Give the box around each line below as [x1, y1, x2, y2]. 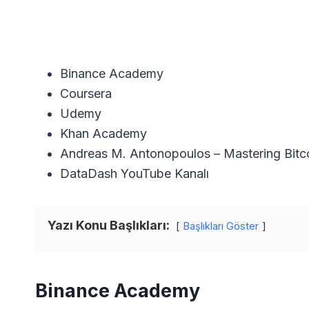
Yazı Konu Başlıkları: [48, 217, 170, 232]
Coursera [60, 86, 112, 101]
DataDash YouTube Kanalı [60, 166, 209, 181]
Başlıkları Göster [183, 219, 259, 232]
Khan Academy [60, 126, 147, 141]
